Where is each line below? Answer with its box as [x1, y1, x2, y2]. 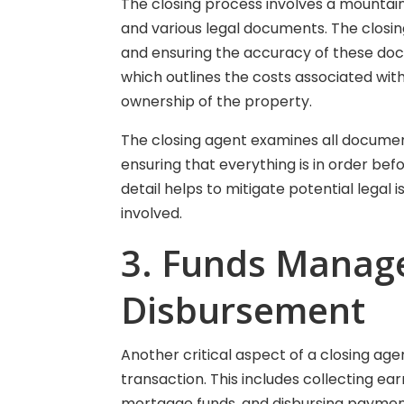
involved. [121, 203, 183, 224]
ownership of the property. [121, 91, 313, 112]
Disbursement [121, 285, 366, 335]
